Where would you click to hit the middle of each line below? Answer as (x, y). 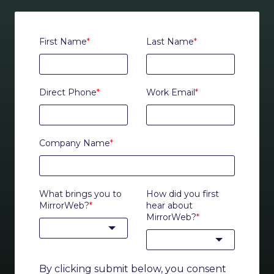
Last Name (170, 42)
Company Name (75, 143)
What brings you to (80, 194)
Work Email (171, 93)
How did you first (183, 194)
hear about (169, 206)
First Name (63, 42)
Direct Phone (68, 93)
